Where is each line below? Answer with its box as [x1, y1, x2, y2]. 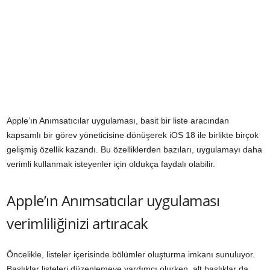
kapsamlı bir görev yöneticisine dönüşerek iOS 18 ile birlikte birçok [7, 130, 259, 140]
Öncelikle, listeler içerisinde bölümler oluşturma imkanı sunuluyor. [7, 250, 255, 260]
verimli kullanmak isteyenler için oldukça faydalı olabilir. [7, 159, 215, 169]
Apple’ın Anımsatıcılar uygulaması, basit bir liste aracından [7, 116, 229, 126]
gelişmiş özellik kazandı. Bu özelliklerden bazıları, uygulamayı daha [7, 145, 262, 155]
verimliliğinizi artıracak [7, 213, 149, 234]
